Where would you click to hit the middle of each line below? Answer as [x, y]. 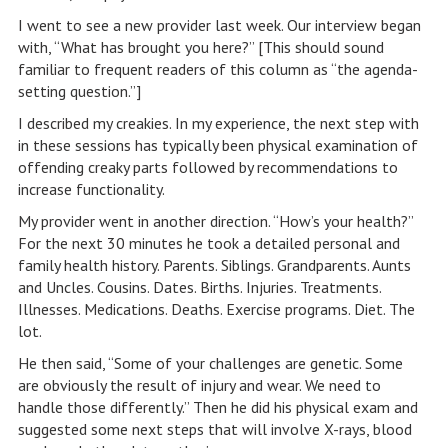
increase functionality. [91, 189]
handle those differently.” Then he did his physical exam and [217, 407]
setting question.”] [79, 91]
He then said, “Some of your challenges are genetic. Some [210, 363]
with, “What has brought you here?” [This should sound [200, 47]
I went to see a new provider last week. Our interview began [219, 25]
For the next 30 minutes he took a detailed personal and [208, 243]
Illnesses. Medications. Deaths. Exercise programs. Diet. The [216, 309]
